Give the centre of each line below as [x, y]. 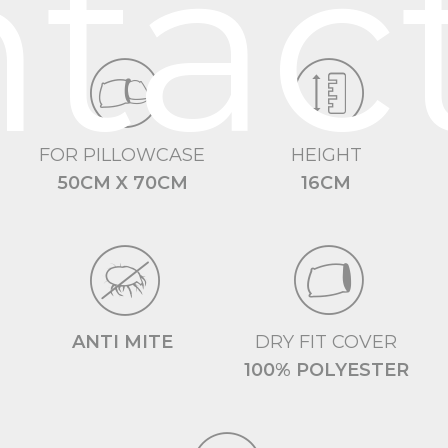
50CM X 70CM [122, 183]
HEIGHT [326, 155]
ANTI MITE [122, 342]
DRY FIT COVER [326, 342]
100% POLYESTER [326, 370]
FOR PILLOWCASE [122, 155]
